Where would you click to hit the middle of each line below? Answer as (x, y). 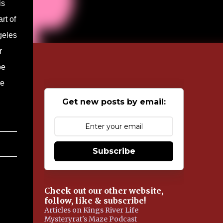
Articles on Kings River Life (91, 210)
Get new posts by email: (114, 102)
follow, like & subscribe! (95, 201)
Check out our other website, (104, 191)
